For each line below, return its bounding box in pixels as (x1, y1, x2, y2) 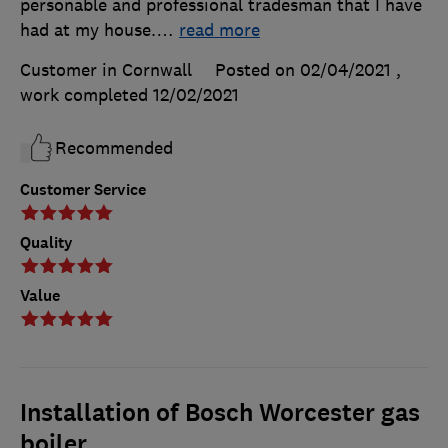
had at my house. (20, 19, 156, 42)
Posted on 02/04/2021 (215, 59, 391, 82)
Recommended (55, 137, 173, 160)
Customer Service (20, 179, 146, 201)
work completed (20, 84, 153, 107)
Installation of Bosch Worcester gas (20, 397, 420, 430)
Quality (20, 232, 73, 254)
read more (179, 19, 260, 42)
